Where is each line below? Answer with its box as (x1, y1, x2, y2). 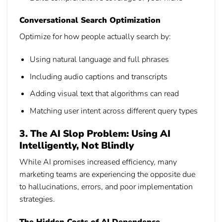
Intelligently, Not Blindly (19, 139, 134, 152)
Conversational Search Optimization (19, 15, 161, 26)
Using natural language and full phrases (29, 54, 169, 65)
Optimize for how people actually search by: (19, 31, 171, 43)
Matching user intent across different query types (29, 106, 198, 116)
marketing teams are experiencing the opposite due (19, 169, 195, 180)
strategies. (19, 194, 55, 205)
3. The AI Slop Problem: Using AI (19, 127, 170, 140)
